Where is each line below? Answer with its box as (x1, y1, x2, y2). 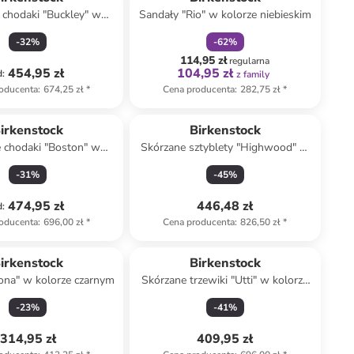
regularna (229, 55, 270, 67)
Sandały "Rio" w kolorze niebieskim (138, 7, 311, 22)
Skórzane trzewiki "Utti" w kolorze (141, 273, 309, 288)
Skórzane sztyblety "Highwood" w (141, 140, 310, 155)
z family (236, 68, 270, 81)
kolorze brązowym (179, 156, 270, 171)
